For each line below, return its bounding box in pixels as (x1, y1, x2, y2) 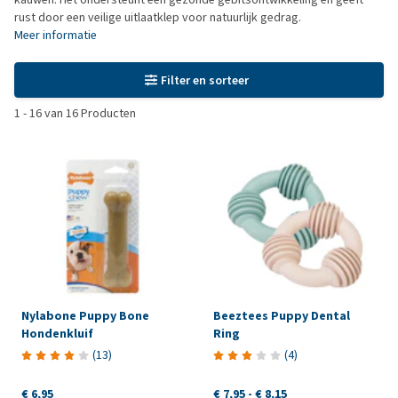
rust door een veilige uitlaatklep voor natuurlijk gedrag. (14, 9, 301, 26)
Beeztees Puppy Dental (212, 306, 350, 324)
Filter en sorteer (161, 71, 250, 89)
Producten (78, 105, 136, 122)
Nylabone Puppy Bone (21, 306, 149, 324)
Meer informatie (14, 27, 97, 44)
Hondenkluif (21, 324, 93, 342)
